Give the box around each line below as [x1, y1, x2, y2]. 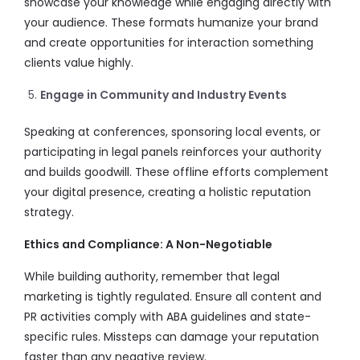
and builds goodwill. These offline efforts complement [24, 164, 329, 180]
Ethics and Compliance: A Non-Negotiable [24, 236, 272, 252]
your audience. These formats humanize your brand [24, 14, 318, 31]
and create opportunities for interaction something [24, 35, 313, 51]
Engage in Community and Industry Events [40, 87, 287, 103]
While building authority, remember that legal [24, 268, 280, 284]
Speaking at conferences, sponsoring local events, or [24, 124, 321, 140]
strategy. [24, 204, 74, 220]
